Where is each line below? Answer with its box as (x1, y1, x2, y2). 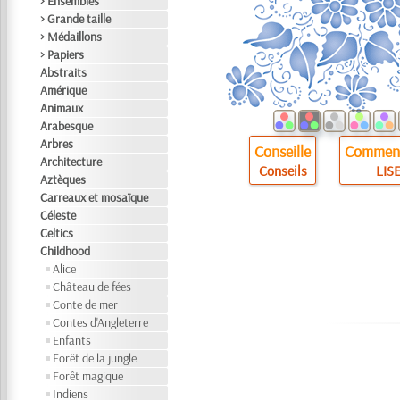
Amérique (40, 82, 87, 98)
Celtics (40, 225, 74, 241)
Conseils (258, 162, 307, 179)
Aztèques (40, 171, 87, 187)
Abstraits (40, 64, 87, 80)
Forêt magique (53, 368, 124, 384)
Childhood (40, 243, 91, 259)
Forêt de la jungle (53, 350, 137, 366)
